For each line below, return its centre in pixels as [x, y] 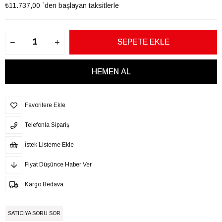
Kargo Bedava [44, 184]
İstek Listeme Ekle [49, 144]
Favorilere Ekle [45, 105]
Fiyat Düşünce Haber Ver [58, 164]
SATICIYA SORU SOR [34, 213]
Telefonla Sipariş [47, 125]
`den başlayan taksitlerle [81, 5]
